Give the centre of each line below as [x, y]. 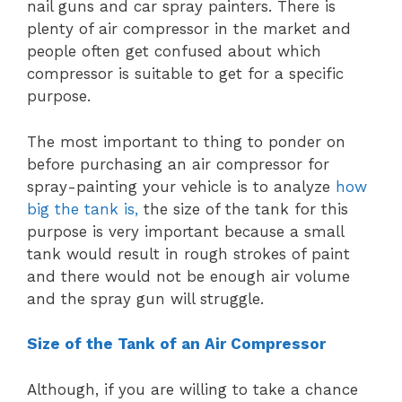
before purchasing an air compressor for [178, 164]
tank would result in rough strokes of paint [188, 253]
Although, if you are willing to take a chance [192, 389]
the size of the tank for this [243, 209]
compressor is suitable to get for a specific [185, 74]
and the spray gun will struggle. [145, 298]
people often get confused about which [174, 52]
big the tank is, [83, 209]
